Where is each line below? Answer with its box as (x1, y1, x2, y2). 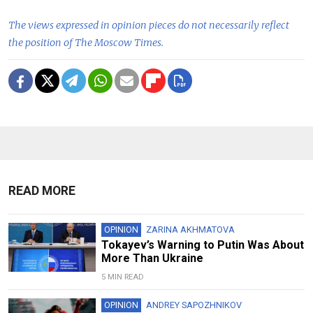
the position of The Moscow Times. (8, 36, 163, 50)
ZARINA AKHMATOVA (145, 224, 235, 235)
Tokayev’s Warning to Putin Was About (101, 238, 304, 252)
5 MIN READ (101, 272, 144, 282)
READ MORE (8, 184, 75, 198)
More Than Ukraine (101, 252, 203, 265)
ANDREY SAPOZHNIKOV (145, 300, 242, 311)
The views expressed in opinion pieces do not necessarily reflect (8, 19, 289, 32)
